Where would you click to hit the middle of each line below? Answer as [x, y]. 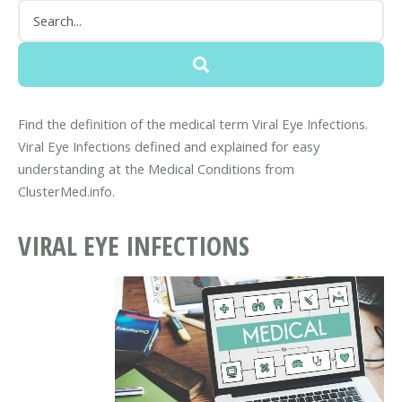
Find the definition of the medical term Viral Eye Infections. [193, 123]
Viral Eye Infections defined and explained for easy [169, 146]
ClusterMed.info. [66, 191]
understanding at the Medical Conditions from [156, 168]
